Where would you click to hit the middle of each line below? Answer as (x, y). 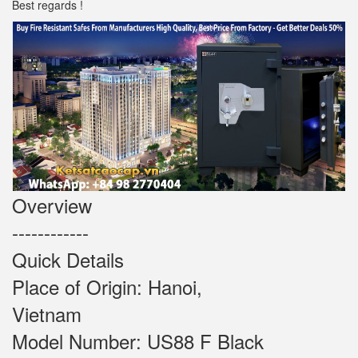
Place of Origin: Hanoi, (107, 287)
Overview (52, 205)
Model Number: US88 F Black (177, 341)
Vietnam (125, 314)
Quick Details (68, 260)
